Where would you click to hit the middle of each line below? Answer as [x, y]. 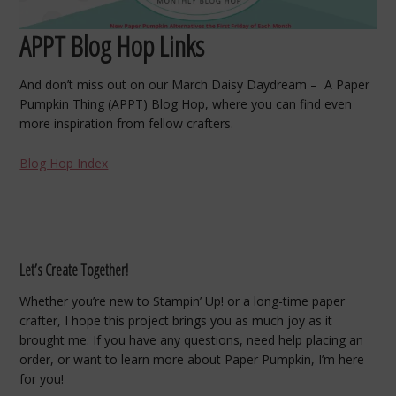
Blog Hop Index [64, 163]
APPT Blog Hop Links [112, 45]
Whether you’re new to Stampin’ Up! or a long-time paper [183, 301]
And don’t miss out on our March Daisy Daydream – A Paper [195, 84]
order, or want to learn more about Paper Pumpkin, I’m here [192, 360]
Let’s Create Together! [74, 270]
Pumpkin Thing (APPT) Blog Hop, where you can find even [186, 103]
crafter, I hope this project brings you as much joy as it [176, 321]
